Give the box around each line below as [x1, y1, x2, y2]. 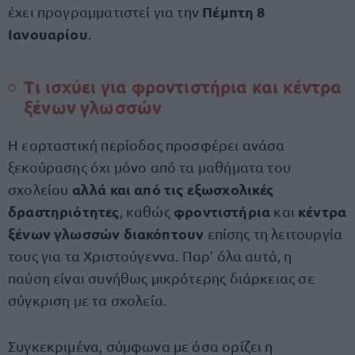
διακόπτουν [123, 224, 208, 242]
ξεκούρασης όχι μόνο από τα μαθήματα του [8, 158, 292, 175]
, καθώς [119, 203, 174, 219]
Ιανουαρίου [8, 25, 88, 43]
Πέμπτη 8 [202, 2, 265, 21]
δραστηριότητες [8, 202, 120, 220]
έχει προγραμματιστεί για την [8, 3, 203, 20]
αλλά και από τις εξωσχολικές [71, 180, 274, 198]
